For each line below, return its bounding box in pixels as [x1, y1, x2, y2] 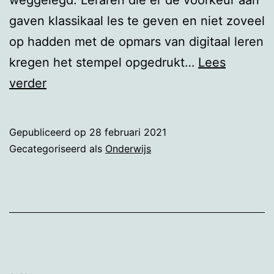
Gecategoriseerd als [9, 142, 105, 155]
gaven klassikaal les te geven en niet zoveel [9, 13, 265, 28]
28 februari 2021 [89, 125, 166, 138]
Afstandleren [46, 75, 120, 90]
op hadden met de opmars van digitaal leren [9, 34, 264, 49]
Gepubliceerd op [9, 125, 89, 138]
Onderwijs [105, 142, 151, 155]
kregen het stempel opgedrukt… [9, 54, 198, 70]
